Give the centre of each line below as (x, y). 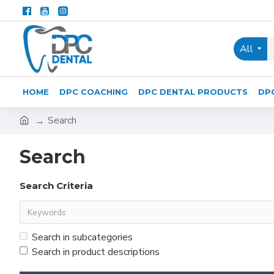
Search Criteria (56, 186)
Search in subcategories (82, 237)
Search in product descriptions (96, 252)
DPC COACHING (94, 91)
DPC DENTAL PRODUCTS (193, 91)
